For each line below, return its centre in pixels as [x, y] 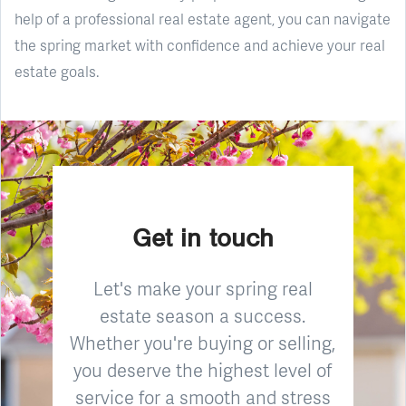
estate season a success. [203, 315]
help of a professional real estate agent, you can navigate [203, 18]
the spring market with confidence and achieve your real [200, 44]
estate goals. [57, 71]
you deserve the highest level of [203, 369]
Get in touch [203, 237]
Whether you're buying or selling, [203, 342]
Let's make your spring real [203, 288]
